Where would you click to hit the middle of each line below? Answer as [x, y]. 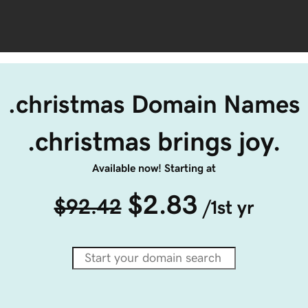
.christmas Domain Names [154, 104]
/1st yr [228, 207]
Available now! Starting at [154, 168]
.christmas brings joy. [154, 141]
